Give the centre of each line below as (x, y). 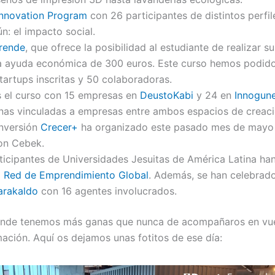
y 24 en (214, 95)
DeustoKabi (166, 95)
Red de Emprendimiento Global (76, 175)
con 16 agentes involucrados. (107, 191)
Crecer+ (59, 127)
